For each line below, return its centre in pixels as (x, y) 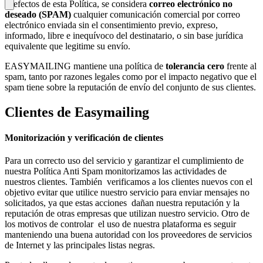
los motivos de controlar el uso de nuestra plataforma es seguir (120, 224)
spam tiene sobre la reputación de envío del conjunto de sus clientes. (130, 87)
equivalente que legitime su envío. (68, 46)
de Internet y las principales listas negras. (80, 245)
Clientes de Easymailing (77, 112)
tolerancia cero (195, 66)
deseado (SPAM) (38, 14)
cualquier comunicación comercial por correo (156, 14)
